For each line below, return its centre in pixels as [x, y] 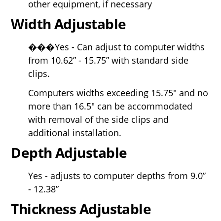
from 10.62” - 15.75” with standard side [109, 60]
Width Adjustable [69, 23]
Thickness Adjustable [81, 208]
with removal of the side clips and [99, 119]
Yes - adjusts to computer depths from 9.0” [117, 175]
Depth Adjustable [69, 152]
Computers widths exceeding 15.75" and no [118, 92]
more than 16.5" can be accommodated [110, 106]
